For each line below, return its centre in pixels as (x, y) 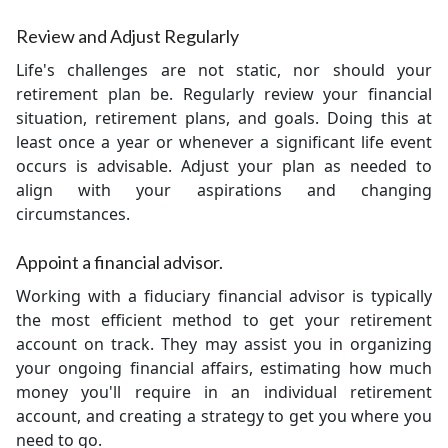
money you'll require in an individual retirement (224, 392)
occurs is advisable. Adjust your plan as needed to (224, 166)
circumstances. (73, 214)
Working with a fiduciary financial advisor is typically (224, 296)
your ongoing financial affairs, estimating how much (224, 368)
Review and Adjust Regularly (127, 36)
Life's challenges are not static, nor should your (224, 70)
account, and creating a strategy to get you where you (224, 416)
